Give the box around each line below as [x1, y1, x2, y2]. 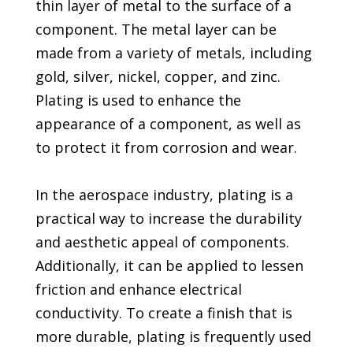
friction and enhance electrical [35, 280, 242, 299]
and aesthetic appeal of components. [35, 232, 289, 252]
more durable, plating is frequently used [35, 327, 311, 347]
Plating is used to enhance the [35, 91, 241, 110]
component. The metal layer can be [35, 20, 277, 39]
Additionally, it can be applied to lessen [35, 256, 303, 276]
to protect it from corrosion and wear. [35, 138, 297, 158]
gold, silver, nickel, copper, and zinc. [35, 67, 281, 87]
